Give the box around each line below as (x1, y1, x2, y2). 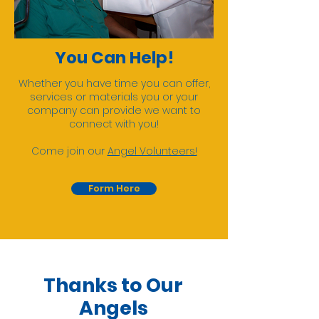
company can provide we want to (27, 103, 201, 117)
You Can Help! (54, 46, 174, 69)
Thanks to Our (43, 272, 183, 298)
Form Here (88, 182, 140, 195)
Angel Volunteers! (107, 144, 197, 158)
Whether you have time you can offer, (18, 76, 210, 90)
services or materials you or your (30, 90, 198, 104)
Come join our (31, 144, 108, 158)
